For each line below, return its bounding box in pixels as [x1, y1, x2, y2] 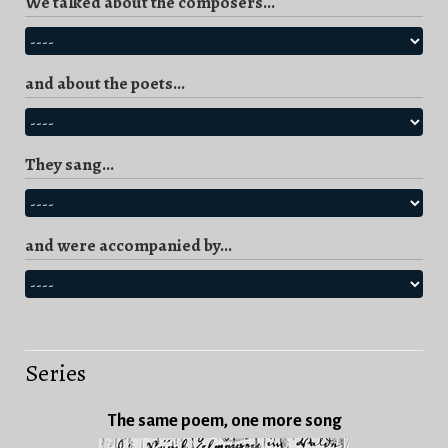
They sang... [25, 152, 114, 177]
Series [25, 357, 86, 390]
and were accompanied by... [25, 233, 232, 258]
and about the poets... [25, 71, 185, 96]
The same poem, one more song [107, 411, 341, 431]
